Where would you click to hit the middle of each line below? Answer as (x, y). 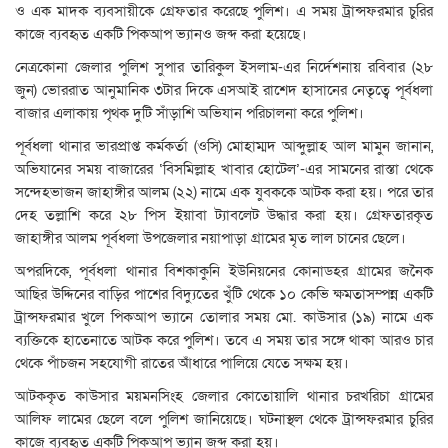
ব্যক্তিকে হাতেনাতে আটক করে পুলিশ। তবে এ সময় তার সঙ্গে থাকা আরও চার (224, 340)
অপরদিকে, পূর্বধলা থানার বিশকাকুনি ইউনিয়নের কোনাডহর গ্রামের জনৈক (224, 271)
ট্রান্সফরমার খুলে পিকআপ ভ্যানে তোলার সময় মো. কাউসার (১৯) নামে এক (224, 317)
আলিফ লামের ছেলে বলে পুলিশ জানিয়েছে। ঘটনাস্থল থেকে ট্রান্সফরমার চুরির (224, 419)
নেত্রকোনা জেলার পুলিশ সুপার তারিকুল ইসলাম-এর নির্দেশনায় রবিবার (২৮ (224, 67)
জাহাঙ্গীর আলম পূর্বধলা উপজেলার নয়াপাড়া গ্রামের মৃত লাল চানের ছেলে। (210, 238)
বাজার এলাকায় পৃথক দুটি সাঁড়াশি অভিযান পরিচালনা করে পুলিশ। (189, 113)
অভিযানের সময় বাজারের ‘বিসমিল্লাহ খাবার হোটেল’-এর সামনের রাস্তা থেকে (224, 169)
